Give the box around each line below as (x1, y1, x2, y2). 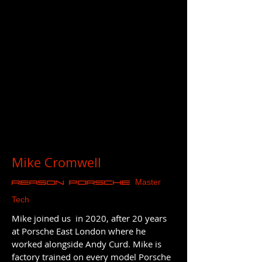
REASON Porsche (12, 179, 135, 187)
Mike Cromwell (12, 153, 101, 171)
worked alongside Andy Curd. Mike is (12, 238, 161, 250)
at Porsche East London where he (12, 225, 146, 237)
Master (135, 177, 161, 187)
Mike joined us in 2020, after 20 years (12, 212, 167, 224)
